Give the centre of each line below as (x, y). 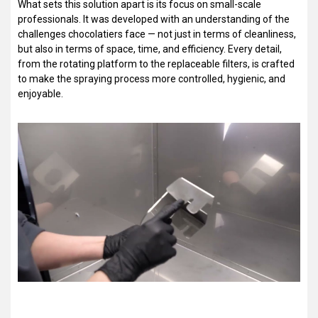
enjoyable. (40, 93)
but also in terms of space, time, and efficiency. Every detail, (150, 49)
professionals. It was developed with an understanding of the (154, 19)
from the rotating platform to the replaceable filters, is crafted (156, 64)
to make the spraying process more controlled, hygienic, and (152, 78)
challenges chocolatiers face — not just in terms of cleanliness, (157, 34)
